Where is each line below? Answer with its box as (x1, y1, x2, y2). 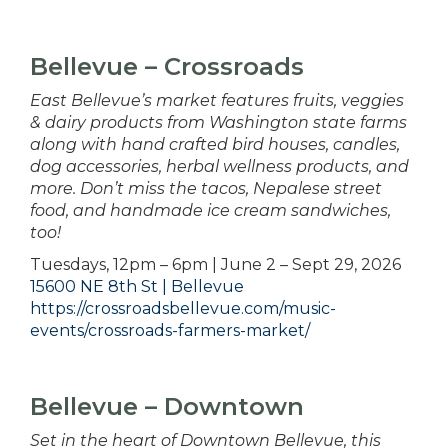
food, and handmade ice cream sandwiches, (30, 201, 391, 221)
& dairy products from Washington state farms (30, 113, 407, 133)
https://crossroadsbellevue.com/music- (30, 299, 336, 319)
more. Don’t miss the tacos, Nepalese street (30, 179, 382, 199)
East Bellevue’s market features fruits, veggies (30, 91, 404, 111)
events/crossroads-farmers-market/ (30, 321, 310, 341)
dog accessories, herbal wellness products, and (30, 157, 409, 177)
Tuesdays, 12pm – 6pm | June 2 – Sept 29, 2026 (30, 255, 401, 275)
